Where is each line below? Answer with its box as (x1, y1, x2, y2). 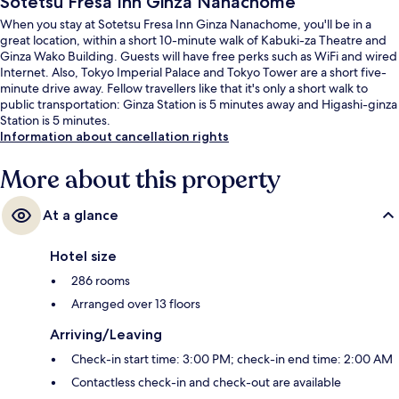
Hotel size (50, 248, 117, 265)
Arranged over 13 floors (71, 296, 200, 313)
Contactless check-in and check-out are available (71, 374, 341, 391)
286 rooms (71, 273, 130, 289)
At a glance (43, 207, 118, 224)
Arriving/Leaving (50, 326, 162, 344)
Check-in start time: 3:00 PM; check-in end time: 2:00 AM (71, 351, 393, 368)
